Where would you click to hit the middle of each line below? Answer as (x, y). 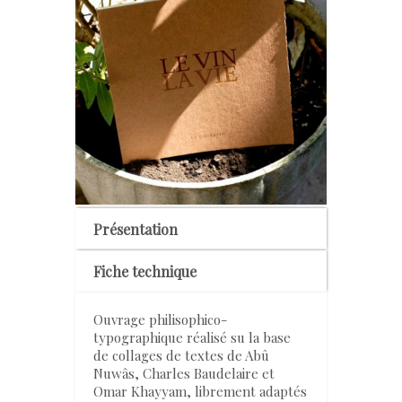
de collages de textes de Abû (181, 356)
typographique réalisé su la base (192, 338)
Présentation (135, 230)
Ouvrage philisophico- (160, 320)
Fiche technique (145, 272)
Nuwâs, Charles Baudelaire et (184, 374)
